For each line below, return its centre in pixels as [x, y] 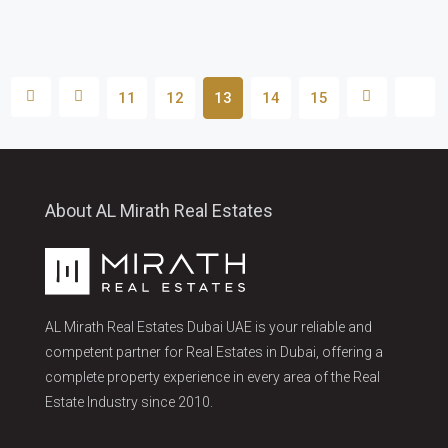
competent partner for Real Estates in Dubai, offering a [214, 351]
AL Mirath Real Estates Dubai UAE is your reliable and [208, 326]
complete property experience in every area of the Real [212, 376]
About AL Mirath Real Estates [159, 210]
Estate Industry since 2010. [129, 401]
